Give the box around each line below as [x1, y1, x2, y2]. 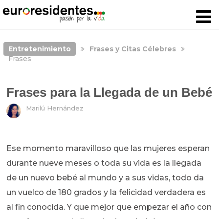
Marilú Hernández [26, 104, 84, 112]
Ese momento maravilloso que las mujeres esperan [6, 144, 210, 153]
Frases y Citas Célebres [89, 44, 176, 53]
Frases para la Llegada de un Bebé [6, 85, 213, 100]
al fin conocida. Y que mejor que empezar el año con [6, 202, 212, 212]
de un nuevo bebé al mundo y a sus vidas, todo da [6, 173, 204, 183]
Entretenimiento [8, 44, 71, 53]
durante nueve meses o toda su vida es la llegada [6, 158, 202, 168]
